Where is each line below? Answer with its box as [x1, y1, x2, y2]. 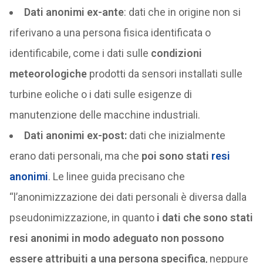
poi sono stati [141, 150, 211, 162]
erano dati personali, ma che [9, 150, 141, 162]
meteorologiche [9, 68, 87, 80]
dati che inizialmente [126, 129, 225, 141]
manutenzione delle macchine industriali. [9, 109, 200, 121]
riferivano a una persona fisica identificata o [9, 26, 211, 39]
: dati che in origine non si [123, 6, 241, 18]
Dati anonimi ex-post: [23, 129, 127, 141]
